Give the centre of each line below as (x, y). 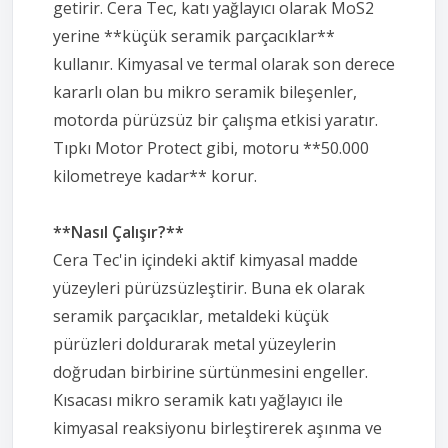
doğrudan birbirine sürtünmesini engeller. (210, 371)
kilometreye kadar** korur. (155, 175)
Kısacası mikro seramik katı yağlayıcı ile (198, 399)
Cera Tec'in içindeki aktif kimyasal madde (205, 259)
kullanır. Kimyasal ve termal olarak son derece (224, 63)
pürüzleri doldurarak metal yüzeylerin (194, 343)
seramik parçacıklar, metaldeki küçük (191, 315)
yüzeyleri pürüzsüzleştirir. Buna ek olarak (209, 287)
